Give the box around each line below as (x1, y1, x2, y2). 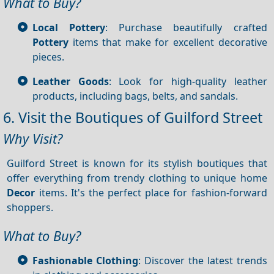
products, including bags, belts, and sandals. (32, 89, 238, 103)
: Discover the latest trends (138, 253, 267, 267)
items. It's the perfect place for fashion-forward (35, 185, 267, 199)
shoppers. (7, 200, 54, 214)
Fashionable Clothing (32, 253, 138, 267)
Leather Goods (32, 74, 109, 88)
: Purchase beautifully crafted (105, 20, 267, 34)
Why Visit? (3, 129, 62, 147)
